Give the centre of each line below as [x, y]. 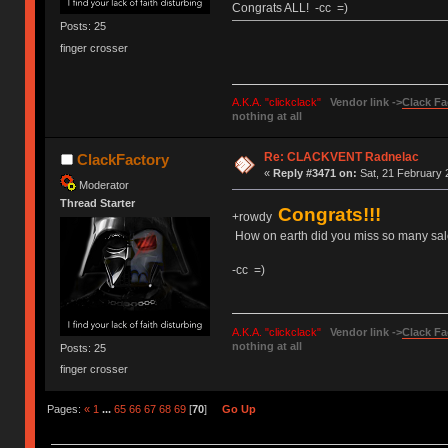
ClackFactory [122, 160]
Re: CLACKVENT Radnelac [341, 157]
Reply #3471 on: [314, 173]
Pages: [65, 409]
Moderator [104, 184]
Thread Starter [98, 203]
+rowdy [254, 217]
